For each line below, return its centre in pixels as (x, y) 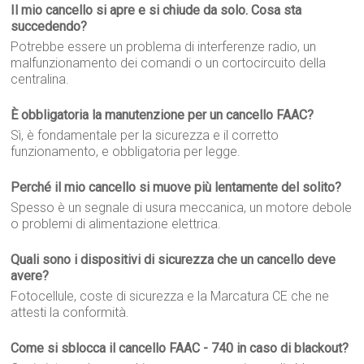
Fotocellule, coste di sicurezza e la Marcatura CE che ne (170, 296)
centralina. (40, 79)
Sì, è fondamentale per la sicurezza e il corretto (145, 135)
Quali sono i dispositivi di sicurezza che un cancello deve (173, 260)
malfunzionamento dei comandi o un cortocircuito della (169, 63)
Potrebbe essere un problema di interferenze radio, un (164, 47)
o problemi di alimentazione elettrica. (116, 224)
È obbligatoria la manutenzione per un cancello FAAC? (162, 115)
